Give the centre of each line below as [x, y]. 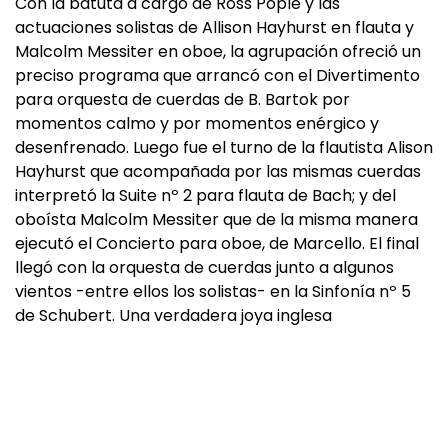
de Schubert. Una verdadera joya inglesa [173, 315]
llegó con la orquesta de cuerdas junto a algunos [204, 267]
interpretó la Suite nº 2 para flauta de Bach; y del [205, 195]
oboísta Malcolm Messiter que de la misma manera [216, 219]
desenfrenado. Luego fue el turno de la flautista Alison [224, 147]
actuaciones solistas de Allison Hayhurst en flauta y [214, 27]
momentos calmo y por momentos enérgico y [197, 123]
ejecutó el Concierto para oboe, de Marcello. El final [217, 243]
